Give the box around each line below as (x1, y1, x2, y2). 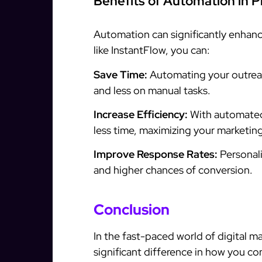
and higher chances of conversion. (94, 163, 253, 177)
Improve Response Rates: (94, 147, 218, 161)
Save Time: (94, 67, 147, 81)
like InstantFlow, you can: (94, 43, 210, 57)
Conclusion (94, 200, 170, 220)
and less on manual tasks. (94, 83, 211, 97)
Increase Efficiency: (94, 108, 188, 122)
